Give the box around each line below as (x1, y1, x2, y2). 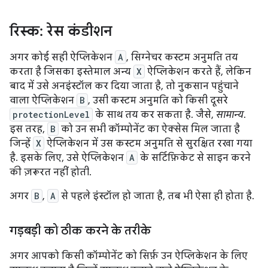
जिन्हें (10, 138, 33, 150)
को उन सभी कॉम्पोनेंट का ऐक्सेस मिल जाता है (59, 123, 240, 135)
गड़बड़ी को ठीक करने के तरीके (10, 223, 151, 238)
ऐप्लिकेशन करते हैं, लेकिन (145, 66, 251, 78)
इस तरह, (10, 123, 47, 135)
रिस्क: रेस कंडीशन (10, 22, 112, 40)
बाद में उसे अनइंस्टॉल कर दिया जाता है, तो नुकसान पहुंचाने (10, 80, 239, 92)
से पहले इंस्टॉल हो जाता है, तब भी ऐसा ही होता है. (59, 190, 254, 202)
